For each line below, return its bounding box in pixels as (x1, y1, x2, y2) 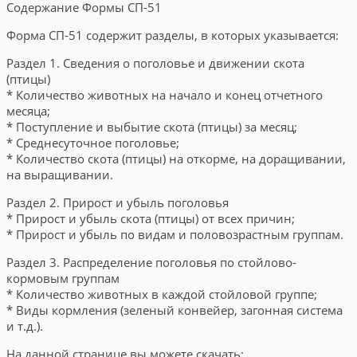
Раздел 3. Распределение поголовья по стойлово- (6, 254, 296, 270)
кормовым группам (6, 270, 120, 286)
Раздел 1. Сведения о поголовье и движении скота (6, 55, 304, 71)
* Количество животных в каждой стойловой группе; (6, 286, 317, 302)
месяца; (6, 103, 50, 119)
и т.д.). (6, 318, 43, 334)
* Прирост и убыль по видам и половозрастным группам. (6, 226, 343, 242)
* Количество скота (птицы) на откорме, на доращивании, (6, 151, 346, 167)
